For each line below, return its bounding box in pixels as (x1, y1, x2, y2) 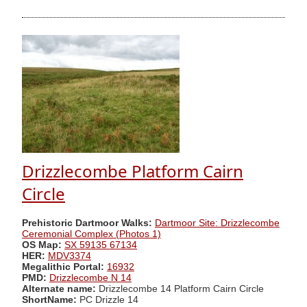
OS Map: (22, 239, 62, 250)
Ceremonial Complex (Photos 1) (22, 228, 161, 239)
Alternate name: (22, 283, 99, 294)
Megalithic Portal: (22, 261, 104, 272)
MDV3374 (48, 250, 91, 261)
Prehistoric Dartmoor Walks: (22, 217, 152, 228)
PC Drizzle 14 (77, 294, 138, 305)
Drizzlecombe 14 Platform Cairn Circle (99, 283, 264, 294)
